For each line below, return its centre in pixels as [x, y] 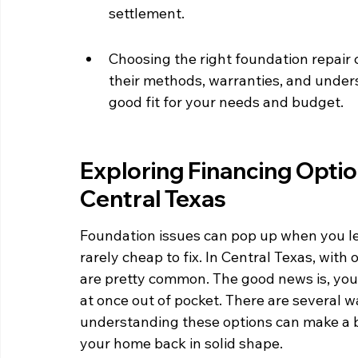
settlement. [147, 13]
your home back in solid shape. [181, 343]
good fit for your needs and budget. [226, 102]
